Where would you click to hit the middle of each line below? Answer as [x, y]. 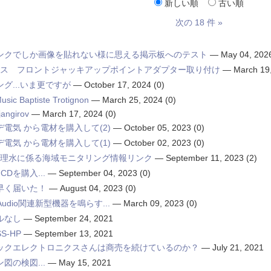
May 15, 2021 [85, 263]
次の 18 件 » [199, 23]
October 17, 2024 [117, 85]
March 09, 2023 [153, 204]
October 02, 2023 [157, 143]
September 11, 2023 [204, 158]
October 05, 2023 [157, 128]
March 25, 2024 [132, 100]
